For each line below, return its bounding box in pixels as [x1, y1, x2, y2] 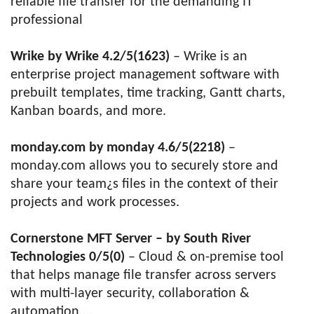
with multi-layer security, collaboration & [11, 287, 250, 301]
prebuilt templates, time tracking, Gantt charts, [11, 86, 285, 100]
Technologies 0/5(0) [11, 250, 125, 264]
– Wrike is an [170, 50, 247, 64]
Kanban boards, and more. [11, 104, 166, 118]
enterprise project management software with [11, 68, 280, 82]
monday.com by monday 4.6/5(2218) [11, 141, 225, 155]
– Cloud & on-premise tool [125, 250, 284, 264]
